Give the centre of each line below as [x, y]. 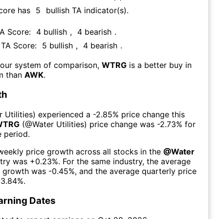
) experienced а [62, 114]
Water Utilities [58, 124]
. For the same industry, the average [124, 161]
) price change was [120, 124]
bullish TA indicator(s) [86, 11]
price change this [152, 114]
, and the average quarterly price [136, 171]
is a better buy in [160, 65]
